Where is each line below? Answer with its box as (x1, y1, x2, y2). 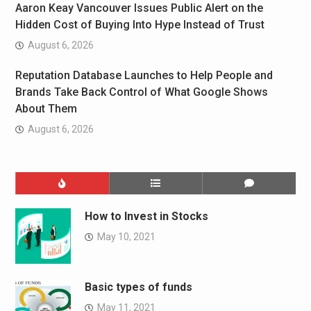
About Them (15, 101, 77, 115)
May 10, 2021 (96, 230, 155, 242)
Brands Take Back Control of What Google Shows (15, 85, 268, 99)
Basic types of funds (84, 280, 192, 294)
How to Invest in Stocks (84, 209, 208, 223)
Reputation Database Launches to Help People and (15, 68, 273, 82)
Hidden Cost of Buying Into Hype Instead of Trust (15, 17, 264, 31)
